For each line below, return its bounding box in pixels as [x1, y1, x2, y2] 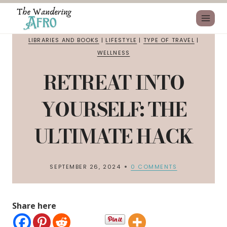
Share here [12, 200, 56, 211]
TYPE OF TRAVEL [143, 36, 195, 44]
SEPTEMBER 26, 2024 [50, 163, 121, 171]
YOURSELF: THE [41, 95, 186, 124]
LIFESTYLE [105, 36, 137, 44]
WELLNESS [97, 49, 130, 57]
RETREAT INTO [43, 68, 184, 97]
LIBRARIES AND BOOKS [28, 36, 99, 44]
